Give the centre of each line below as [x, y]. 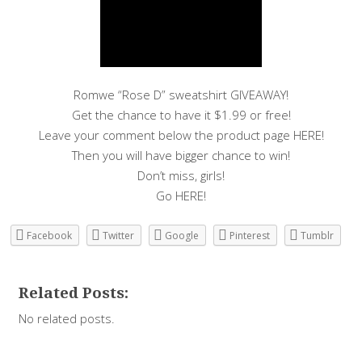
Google [182, 235]
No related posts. [67, 318]
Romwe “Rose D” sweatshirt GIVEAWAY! [181, 95]
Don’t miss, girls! [181, 176]
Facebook [50, 235]
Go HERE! [181, 196]
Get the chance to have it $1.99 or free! [181, 115]
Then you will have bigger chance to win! [181, 156]
